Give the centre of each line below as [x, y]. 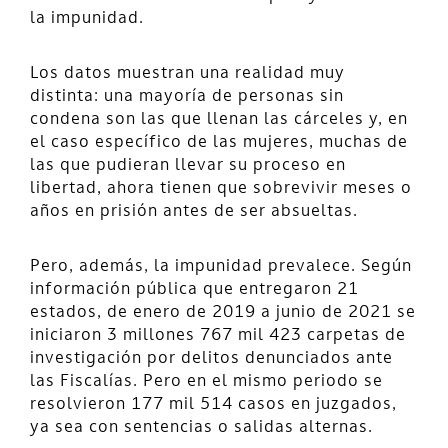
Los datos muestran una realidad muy [187, 73]
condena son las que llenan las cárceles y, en [219, 119]
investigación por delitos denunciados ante [211, 358]
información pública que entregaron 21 [194, 289]
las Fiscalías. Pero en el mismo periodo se [206, 381]
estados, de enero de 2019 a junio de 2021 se [223, 312]
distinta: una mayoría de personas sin [187, 96]
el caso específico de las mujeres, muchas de [219, 142]
